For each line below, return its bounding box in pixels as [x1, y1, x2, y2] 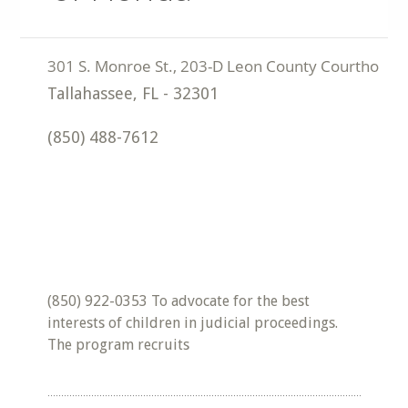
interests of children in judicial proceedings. [47, 314, 339, 331]
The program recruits [47, 336, 190, 353]
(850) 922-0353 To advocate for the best [47, 292, 311, 310]
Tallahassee [47, 84, 134, 103]
